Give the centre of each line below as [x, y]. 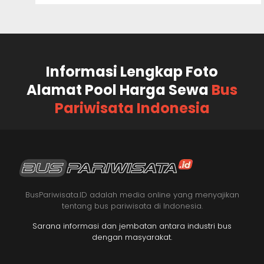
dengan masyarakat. [132, 237]
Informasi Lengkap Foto [132, 72]
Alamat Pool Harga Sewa [119, 90]
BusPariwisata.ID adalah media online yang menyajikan [132, 195]
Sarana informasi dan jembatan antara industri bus [132, 226]
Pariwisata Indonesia [132, 108]
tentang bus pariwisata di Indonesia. [132, 206]
